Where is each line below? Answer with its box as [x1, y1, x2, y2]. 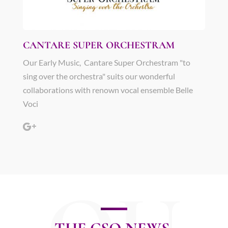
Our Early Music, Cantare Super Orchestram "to [22, 57, 190, 67]
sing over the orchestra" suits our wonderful [22, 71, 175, 81]
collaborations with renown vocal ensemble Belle [22, 84, 193, 95]
